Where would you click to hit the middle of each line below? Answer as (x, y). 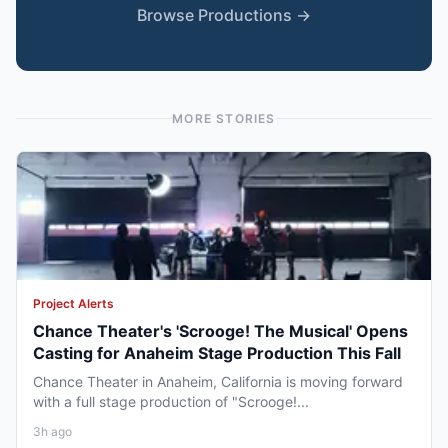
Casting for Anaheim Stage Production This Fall (217, 352)
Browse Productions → (224, 14)
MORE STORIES (224, 118)
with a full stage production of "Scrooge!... (171, 401)
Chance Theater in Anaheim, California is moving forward (218, 381)
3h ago (52, 431)
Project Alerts (73, 303)
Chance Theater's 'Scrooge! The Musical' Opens (220, 330)
